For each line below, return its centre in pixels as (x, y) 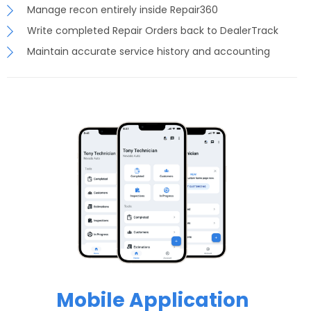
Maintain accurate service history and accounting (149, 51)
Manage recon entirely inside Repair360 (123, 9)
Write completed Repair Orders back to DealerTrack (153, 30)
